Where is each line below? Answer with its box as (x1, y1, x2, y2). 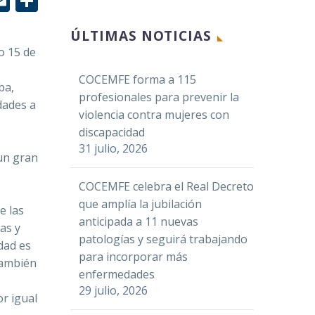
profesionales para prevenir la (79, 89, 239, 105)
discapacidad (79, 124, 145, 140)
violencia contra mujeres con (79, 107, 229, 122)
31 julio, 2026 (79, 141, 148, 156)
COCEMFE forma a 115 (79, 72, 196, 87)
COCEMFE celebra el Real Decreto (79, 179, 254, 194)
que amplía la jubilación (79, 196, 202, 212)
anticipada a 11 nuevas (79, 214, 198, 229)
